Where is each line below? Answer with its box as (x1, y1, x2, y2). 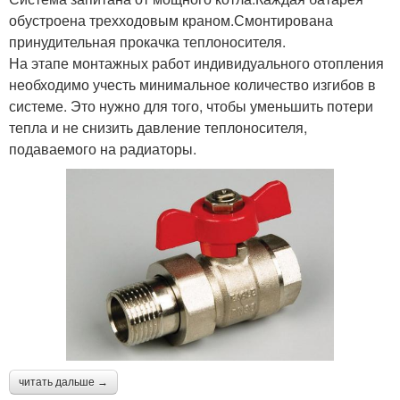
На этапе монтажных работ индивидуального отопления (9, 53, 384, 73)
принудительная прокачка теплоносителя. (9, 31, 286, 52)
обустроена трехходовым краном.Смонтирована (9, 10, 333, 30)
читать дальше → (19, 375, 108, 388)
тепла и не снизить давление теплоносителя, (9, 117, 307, 137)
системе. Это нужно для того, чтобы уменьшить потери (9, 96, 373, 116)
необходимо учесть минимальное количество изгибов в (9, 74, 376, 95)
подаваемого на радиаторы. (9, 138, 196, 159)
